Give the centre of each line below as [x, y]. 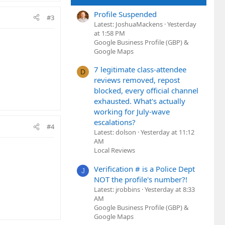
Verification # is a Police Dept [144, 168]
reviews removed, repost [137, 80]
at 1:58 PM [109, 33]
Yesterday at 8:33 [170, 189]
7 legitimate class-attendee [140, 70]
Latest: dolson [115, 132]
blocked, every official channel [146, 91]
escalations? [115, 122]
